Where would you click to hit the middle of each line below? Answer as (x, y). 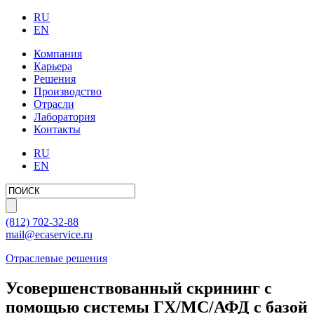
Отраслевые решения (56, 258)
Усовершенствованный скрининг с (139, 288)
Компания (58, 54)
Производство (68, 91)
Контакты (57, 129)
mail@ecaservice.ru (49, 234)
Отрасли (54, 104)
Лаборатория (64, 117)
